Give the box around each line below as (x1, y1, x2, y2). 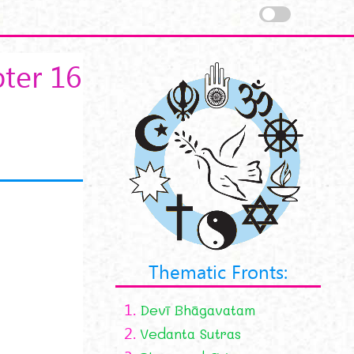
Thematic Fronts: (149, 258, 288, 284)
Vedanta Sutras (140, 324, 242, 343)
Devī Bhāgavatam (140, 300, 256, 319)
